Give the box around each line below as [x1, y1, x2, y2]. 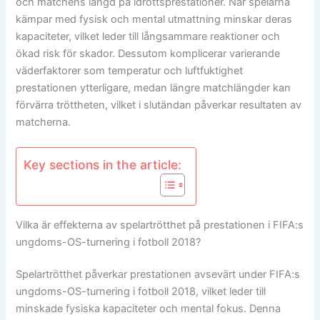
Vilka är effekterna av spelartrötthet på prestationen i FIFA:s [16, 218, 304, 231]
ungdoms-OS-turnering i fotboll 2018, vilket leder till [16, 285, 266, 299]
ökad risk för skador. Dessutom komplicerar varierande [16, 46, 281, 60]
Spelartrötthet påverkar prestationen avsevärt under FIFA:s [16, 268, 301, 281]
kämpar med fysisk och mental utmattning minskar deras [16, 12, 293, 26]
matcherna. [16, 115, 71, 129]
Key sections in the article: [24, 156, 182, 172]
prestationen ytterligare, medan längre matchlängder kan [16, 81, 291, 94]
